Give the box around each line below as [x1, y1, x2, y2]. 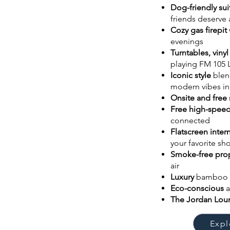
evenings [170, 36, 203, 46]
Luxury [170, 172, 194, 182]
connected [170, 116, 210, 125]
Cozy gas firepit [170, 25, 227, 35]
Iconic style [170, 70, 213, 80]
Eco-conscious [170, 183, 226, 193]
